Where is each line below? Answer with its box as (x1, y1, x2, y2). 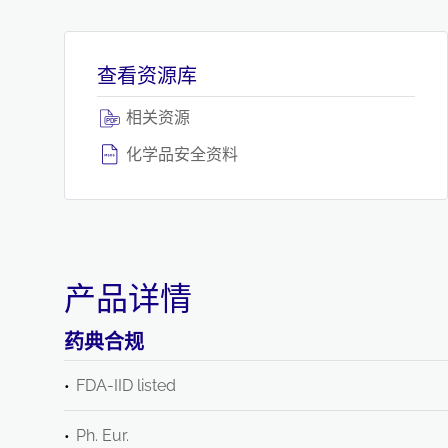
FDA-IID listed (76, 376, 176, 395)
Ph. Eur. (76, 426, 129, 445)
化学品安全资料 (122, 145, 238, 164)
